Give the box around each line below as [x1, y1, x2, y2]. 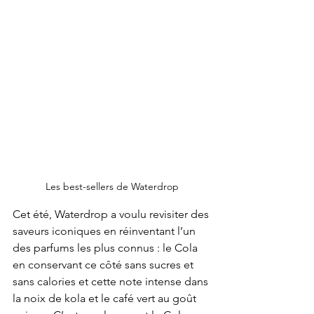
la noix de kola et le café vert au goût [13, 292, 199, 306]
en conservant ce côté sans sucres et [13, 258, 196, 272]
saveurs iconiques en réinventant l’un [13, 224, 198, 238]
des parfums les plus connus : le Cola [13, 241, 200, 255]
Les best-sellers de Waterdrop [46, 180, 179, 193]
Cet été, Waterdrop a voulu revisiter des [13, 207, 212, 221]
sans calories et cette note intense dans [13, 275, 211, 289]
